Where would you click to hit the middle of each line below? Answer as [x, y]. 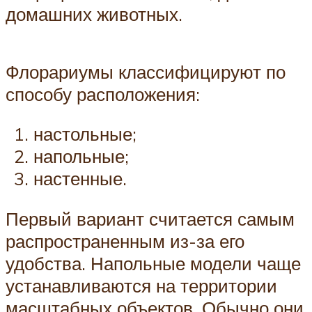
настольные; [85, 134]
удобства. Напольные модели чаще [153, 264]
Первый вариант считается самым [150, 219]
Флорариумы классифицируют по [146, 71]
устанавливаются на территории [141, 286]
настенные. [80, 179]
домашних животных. [94, 14]
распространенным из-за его [125, 241]
